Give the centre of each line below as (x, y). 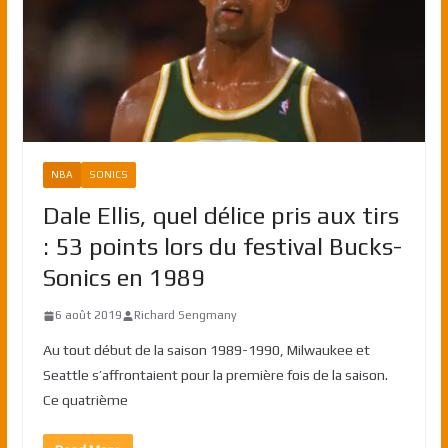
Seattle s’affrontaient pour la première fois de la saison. (215, 375)
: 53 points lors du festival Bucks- (222, 247)
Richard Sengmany (185, 315)
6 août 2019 (88, 315)
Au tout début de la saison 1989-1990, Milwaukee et (206, 350)
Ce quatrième (85, 400)
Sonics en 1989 (123, 278)
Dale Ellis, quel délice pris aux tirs (220, 216)
